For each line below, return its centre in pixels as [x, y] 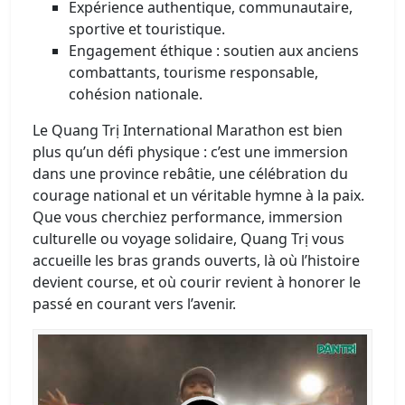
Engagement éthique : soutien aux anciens [214, 50]
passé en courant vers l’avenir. [134, 303]
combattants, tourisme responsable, [193, 72]
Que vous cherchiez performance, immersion [188, 217]
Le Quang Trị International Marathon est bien [188, 130]
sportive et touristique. [147, 28]
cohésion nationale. [136, 94]
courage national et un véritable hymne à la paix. [198, 195]
